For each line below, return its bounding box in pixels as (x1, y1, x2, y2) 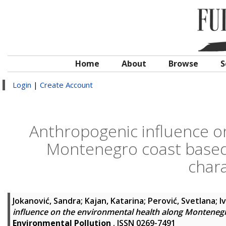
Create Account (40, 80, 93, 90)
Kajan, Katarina (85, 195, 144, 206)
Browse (168, 58, 198, 69)
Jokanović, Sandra (13, 195, 81, 206)
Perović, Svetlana (148, 195, 215, 206)
